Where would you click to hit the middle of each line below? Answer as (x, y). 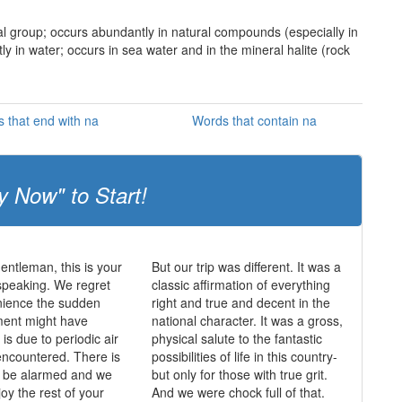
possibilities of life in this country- (244, 356)
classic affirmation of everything (240, 284)
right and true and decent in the (240, 302)
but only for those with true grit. (239, 374)
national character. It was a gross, (247, 320)
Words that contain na (254, 120)
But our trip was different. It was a (246, 267)
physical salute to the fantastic (236, 338)
